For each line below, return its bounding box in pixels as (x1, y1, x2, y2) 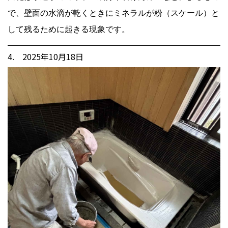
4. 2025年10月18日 (8, 50, 83, 63)
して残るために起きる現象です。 (8, 24, 130, 34)
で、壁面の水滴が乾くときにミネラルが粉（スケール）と (8, 8, 219, 17)
